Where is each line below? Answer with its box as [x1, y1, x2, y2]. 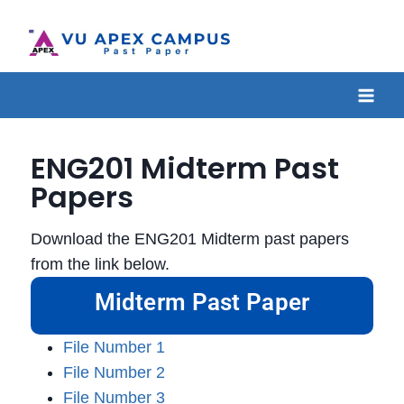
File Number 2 [63, 363, 165, 382]
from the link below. [31, 255, 170, 274]
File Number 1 [63, 338, 165, 357]
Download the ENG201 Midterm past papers [31, 230, 349, 249]
